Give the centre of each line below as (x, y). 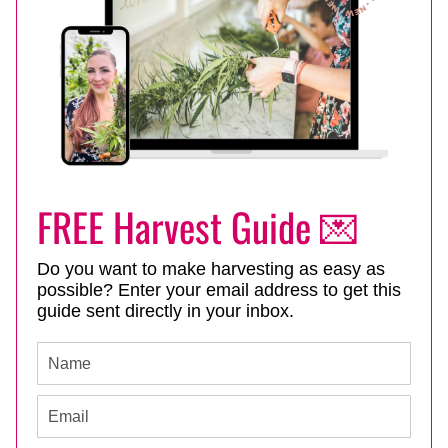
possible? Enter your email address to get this (219, 290)
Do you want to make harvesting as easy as (211, 269)
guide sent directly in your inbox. (165, 311)
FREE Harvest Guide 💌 (198, 226)
